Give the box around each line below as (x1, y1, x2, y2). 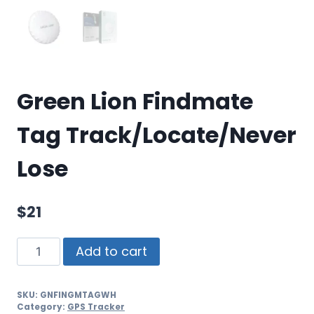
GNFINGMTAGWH (40, 289, 116, 301)
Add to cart (75, 242, 147, 260)
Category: (17, 301, 67, 313)
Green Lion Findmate (17, 86, 253, 118)
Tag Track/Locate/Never (17, 119, 296, 151)
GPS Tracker (67, 301, 125, 313)
